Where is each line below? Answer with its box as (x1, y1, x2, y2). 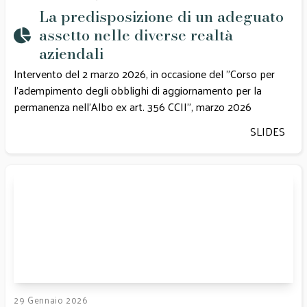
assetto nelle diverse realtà (39, 23, 233, 47)
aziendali (39, 42, 103, 65)
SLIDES (250, 121, 285, 141)
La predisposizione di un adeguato (39, 5, 284, 28)
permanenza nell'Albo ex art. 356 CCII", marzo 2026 (14, 97, 251, 116)
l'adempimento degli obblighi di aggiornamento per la (14, 80, 262, 100)
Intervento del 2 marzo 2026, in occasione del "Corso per (14, 64, 275, 84)
